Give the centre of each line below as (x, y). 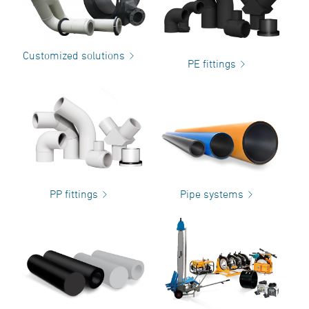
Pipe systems (212, 194)
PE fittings (212, 63)
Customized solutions (74, 56)
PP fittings (74, 194)
